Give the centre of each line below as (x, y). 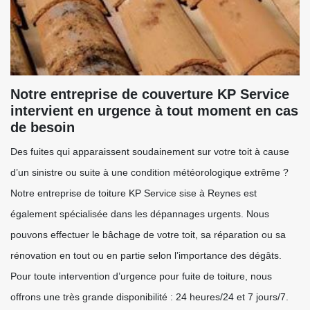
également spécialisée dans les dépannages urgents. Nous (140, 214)
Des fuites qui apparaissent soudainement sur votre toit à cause (150, 152)
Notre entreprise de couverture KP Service (150, 94)
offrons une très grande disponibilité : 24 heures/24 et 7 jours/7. (149, 297)
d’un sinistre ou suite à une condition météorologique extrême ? (149, 172)
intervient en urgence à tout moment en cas (154, 111)
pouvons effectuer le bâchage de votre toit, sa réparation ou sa (148, 235)
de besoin (43, 127)
